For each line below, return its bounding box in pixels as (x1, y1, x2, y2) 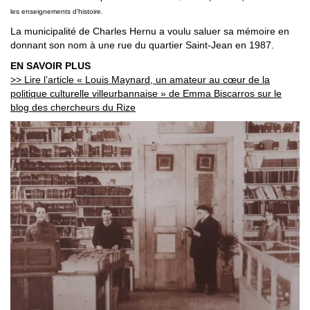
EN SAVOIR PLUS (10, 60, 93, 71)
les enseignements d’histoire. (10, 7, 103, 15)
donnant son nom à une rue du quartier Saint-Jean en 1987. (10, 39, 274, 51)
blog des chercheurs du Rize (10, 101, 136, 113)
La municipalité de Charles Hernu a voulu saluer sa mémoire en (10, 25, 289, 37)
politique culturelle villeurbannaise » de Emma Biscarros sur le (10, 87, 282, 99)
